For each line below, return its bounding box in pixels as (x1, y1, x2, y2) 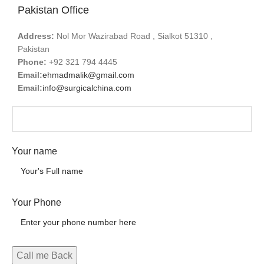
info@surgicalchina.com (42, 83, 132, 93)
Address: (18, 31, 55, 41)
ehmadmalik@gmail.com (42, 70, 135, 80)
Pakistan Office (18, 4, 90, 16)
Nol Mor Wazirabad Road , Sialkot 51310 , (54, 31, 213, 41)
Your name (12, 146, 58, 157)
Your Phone (12, 197, 62, 208)
